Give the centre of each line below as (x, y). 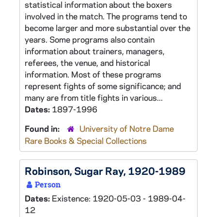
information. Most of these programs (93, 74)
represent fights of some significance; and (103, 86)
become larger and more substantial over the (108, 28)
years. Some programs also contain (90, 39)
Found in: (43, 128)
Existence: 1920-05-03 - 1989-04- (119, 198)
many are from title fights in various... (94, 97)
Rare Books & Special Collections (86, 140)
